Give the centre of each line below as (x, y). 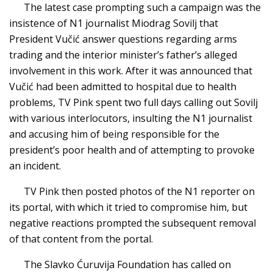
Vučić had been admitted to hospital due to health (123, 87)
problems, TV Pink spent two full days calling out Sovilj (133, 103)
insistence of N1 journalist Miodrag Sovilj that (114, 23)
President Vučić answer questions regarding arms (123, 39)
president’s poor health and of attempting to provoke (132, 150)
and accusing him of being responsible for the (114, 134)
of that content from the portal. (81, 239)
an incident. (35, 166)
